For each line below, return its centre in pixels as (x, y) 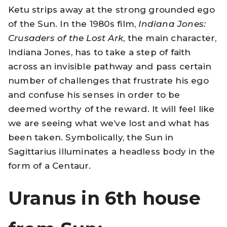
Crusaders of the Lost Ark (66, 38)
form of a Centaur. (50, 165)
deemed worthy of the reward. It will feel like (111, 109)
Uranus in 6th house (104, 198)
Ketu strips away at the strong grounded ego (111, 9)
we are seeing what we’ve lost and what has (109, 123)
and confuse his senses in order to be (94, 94)
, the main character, (170, 38)
